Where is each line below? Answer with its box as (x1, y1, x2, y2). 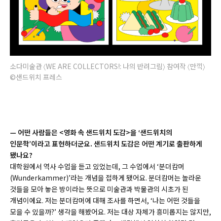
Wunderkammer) (12, 172, 69, 183)
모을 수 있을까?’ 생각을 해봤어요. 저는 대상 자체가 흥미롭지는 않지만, (10, 206, 211, 217)
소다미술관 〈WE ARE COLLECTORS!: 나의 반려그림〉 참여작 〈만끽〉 (10, 61, 205, 71)
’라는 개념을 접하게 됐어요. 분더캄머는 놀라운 (69, 172, 201, 183)
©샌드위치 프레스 (10, 72, 62, 82)
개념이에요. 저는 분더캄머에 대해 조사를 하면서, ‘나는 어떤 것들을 (10, 195, 200, 205)
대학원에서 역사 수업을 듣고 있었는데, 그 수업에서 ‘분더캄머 (10, 161, 184, 171)
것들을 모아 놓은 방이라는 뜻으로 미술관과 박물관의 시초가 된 (10, 184, 188, 194)
